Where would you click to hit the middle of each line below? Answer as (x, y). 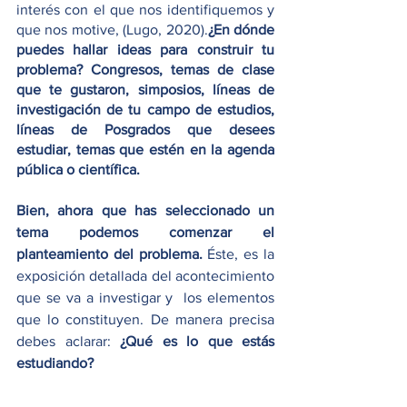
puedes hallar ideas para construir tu (145, 50)
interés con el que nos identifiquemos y (145, 10)
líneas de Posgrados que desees (145, 129)
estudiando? (55, 363)
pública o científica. (80, 169)
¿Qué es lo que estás (197, 341)
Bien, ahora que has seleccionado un (145, 210)
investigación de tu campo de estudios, (145, 109)
